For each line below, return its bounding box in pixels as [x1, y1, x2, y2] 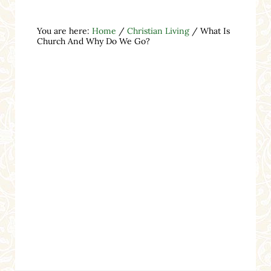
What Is [197, 25, 230, 36]
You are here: [36, 25, 92, 36]
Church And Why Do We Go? [36, 35, 150, 47]
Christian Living [126, 25, 189, 36]
